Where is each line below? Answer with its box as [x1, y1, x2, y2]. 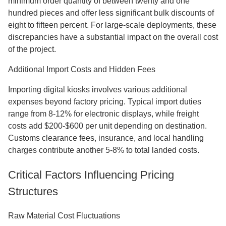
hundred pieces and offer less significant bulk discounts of [8, 9, 214, 17]
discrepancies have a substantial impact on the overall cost [8, 33, 218, 41]
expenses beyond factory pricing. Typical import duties [8, 97, 201, 106]
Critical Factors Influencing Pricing [8, 168, 174, 181]
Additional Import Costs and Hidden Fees [8, 65, 155, 74]
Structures [8, 185, 58, 198]
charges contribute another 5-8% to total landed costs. [8, 146, 199, 154]
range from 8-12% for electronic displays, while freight [8, 109, 199, 118]
